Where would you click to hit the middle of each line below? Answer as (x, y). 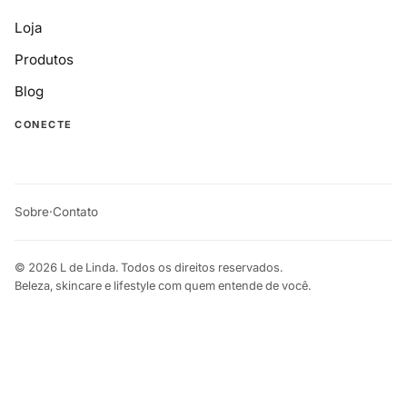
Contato (75, 212)
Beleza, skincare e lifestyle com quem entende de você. (163, 286)
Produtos (44, 60)
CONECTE (44, 125)
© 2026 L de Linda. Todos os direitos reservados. (149, 268)
